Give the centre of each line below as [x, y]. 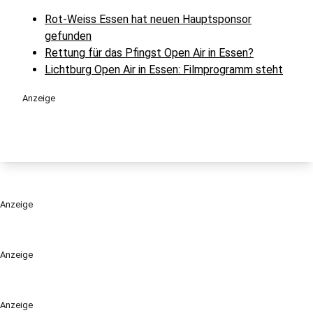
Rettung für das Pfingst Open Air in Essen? [149, 52]
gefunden [68, 36]
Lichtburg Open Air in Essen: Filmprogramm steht [164, 69]
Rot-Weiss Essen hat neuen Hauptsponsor [148, 19]
